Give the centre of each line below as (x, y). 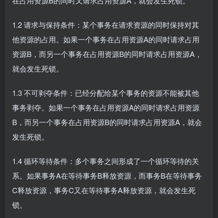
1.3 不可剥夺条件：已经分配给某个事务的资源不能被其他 (106, 93)
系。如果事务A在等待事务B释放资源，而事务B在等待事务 (107, 175)
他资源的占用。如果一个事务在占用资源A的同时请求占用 (106, 39)
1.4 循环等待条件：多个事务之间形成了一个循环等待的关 (106, 161)
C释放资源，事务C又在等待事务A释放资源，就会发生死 (104, 190)
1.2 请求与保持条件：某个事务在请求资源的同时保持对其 (106, 25)
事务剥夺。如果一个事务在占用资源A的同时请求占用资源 (106, 107)
